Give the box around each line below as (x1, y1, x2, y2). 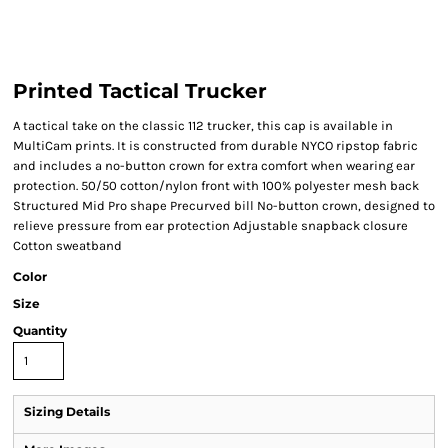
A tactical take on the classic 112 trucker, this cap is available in (13, 118, 393, 133)
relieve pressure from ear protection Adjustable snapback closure (13, 218, 408, 233)
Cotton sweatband (13, 238, 122, 253)
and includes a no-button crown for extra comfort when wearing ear (13, 158, 415, 173)
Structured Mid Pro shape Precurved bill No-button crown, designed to (13, 198, 435, 213)
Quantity (13, 323, 67, 338)
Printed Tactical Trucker (13, 79, 267, 103)
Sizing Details (24, 404, 110, 419)
